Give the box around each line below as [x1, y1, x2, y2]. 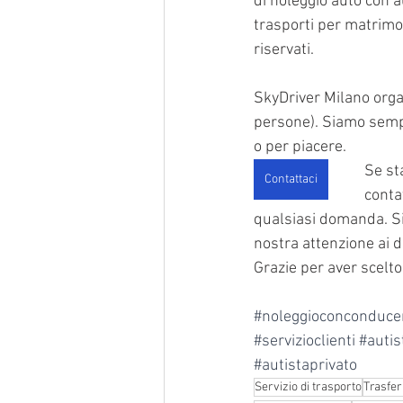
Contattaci [264, 172, 318, 187]
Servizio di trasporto [255, 380, 362, 395]
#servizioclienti [254, 332, 355, 351]
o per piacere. [254, 138, 346, 157]
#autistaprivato [254, 356, 357, 375]
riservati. [254, 40, 314, 59]
